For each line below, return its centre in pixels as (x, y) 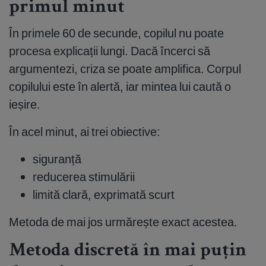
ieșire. (25, 104)
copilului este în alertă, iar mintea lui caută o (120, 87)
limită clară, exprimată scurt (104, 195)
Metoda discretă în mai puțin (128, 252)
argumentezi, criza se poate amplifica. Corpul (125, 69)
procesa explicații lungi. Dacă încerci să (110, 51)
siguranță (57, 159)
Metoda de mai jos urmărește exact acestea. (123, 222)
